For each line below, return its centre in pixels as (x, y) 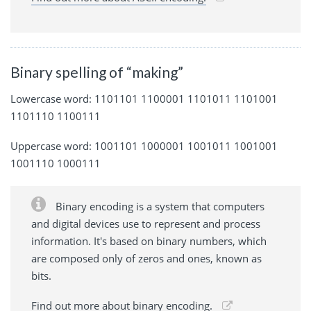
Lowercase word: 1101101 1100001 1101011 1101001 (144, 98)
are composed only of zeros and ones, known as (146, 258)
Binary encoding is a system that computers (159, 206)
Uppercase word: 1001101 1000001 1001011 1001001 (144, 145)
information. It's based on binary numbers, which (149, 241)
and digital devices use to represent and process (146, 223)
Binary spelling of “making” (97, 72)
